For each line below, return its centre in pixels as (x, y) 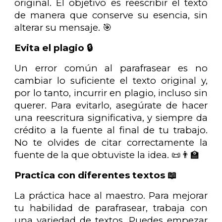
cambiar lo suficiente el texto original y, (111, 80)
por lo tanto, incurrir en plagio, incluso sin (111, 93)
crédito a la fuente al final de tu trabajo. (111, 130)
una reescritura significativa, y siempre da (111, 117)
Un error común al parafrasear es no (111, 68)
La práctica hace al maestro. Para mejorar (111, 195)
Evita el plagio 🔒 (54, 48)
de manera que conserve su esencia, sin (111, 15)
